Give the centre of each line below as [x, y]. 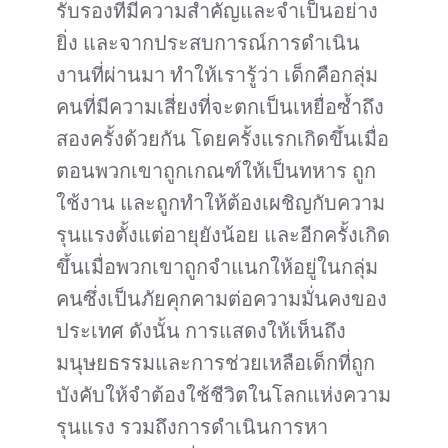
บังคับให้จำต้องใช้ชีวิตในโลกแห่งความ [223, 395]
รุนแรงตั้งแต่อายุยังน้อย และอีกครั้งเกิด [223, 235]
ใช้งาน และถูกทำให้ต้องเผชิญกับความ [220, 203]
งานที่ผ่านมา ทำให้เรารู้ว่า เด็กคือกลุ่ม [217, 75]
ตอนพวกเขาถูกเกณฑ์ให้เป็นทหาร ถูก [216, 171]
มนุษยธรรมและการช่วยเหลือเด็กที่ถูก [215, 363]
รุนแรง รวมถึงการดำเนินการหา [192, 427]
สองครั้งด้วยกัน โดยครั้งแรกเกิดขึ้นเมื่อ [222, 139]
